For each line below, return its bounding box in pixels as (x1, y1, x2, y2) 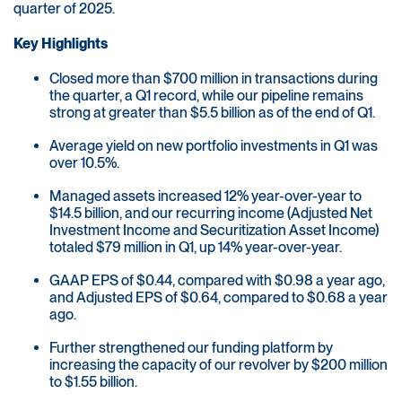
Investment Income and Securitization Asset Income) (49, 222, 379, 240)
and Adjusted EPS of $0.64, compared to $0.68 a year (49, 289, 388, 307)
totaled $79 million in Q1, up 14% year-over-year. (49, 239, 342, 257)
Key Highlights (13, 35, 108, 53)
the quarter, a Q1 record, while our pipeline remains (49, 87, 363, 105)
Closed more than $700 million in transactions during (49, 70, 378, 88)
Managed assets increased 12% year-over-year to (49, 188, 362, 205)
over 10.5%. (49, 154, 119, 172)
